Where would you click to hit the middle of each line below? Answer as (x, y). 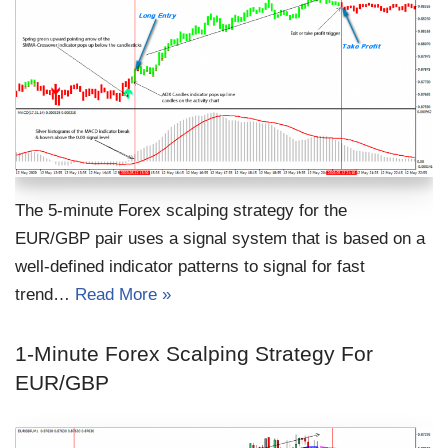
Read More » (123, 295)
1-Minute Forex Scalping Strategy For (194, 354)
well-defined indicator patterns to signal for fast (190, 267)
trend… (45, 295)
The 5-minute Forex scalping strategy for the (181, 211)
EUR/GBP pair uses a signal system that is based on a (220, 239)
